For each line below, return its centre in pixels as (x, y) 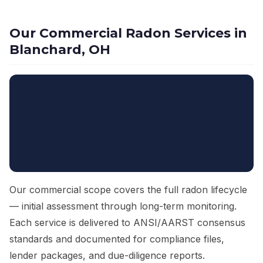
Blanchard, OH (60, 50)
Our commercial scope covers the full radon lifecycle (128, 190)
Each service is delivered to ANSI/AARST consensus (127, 223)
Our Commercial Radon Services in (128, 33)
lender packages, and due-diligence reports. (107, 256)
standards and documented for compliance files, (117, 239)
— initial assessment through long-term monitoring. (123, 206)
